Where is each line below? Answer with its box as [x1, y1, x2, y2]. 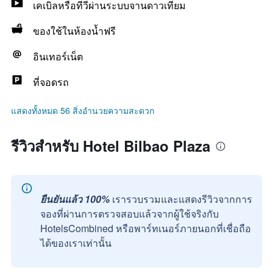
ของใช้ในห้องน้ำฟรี [33, 24, 116, 38]
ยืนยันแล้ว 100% [40, 192, 110, 206]
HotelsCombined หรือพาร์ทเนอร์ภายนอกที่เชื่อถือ [40, 221, 251, 235]
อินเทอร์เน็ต [33, 49, 83, 63]
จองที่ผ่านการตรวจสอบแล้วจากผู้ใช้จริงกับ [40, 207, 219, 221]
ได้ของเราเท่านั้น [40, 236, 112, 250]
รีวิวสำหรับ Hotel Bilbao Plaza [11, 135, 210, 156]
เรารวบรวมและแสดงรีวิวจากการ [112, 192, 252, 206]
